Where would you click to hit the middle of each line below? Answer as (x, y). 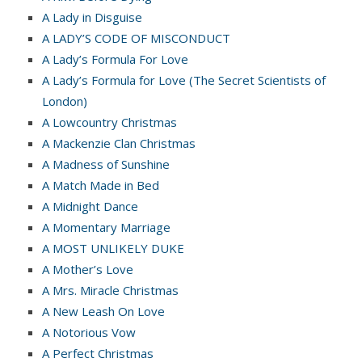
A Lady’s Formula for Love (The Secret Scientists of (184, 80)
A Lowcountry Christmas (109, 122)
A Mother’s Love (88, 269)
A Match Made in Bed (101, 185)
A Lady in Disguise (92, 17)
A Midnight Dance (90, 206)
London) (65, 101)
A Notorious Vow (89, 332)
